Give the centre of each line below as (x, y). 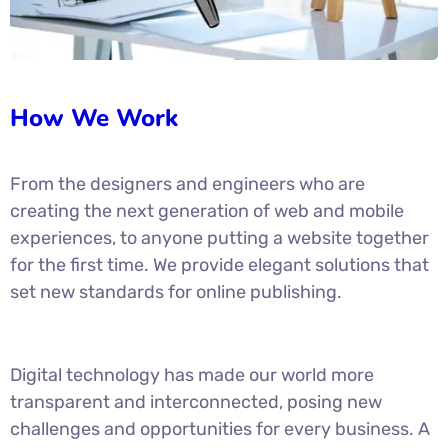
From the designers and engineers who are (187, 183)
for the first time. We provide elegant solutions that (219, 264)
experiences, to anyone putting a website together (219, 237)
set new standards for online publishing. (176, 291)
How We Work (94, 117)
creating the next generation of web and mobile (207, 210)
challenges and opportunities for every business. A (220, 428)
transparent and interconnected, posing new (196, 401)
